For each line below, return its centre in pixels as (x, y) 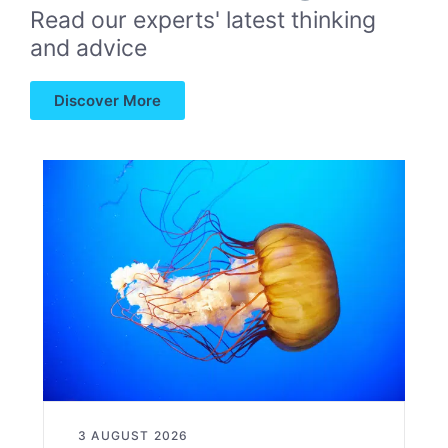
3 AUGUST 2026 (133, 436)
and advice (88, 47)
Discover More (107, 100)
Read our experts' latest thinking (203, 19)
